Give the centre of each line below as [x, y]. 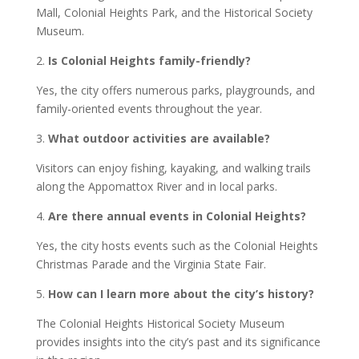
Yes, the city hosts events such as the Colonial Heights [177, 246]
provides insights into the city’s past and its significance [178, 342]
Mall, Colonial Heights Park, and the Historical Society [174, 12]
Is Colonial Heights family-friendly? [149, 61]
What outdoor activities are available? [160, 138]
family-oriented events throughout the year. [149, 109]
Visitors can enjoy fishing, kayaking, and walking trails [173, 168]
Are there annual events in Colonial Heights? [178, 216]
